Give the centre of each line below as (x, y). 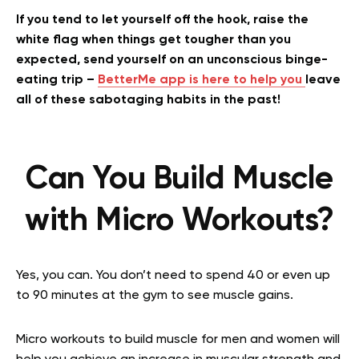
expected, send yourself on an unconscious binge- (172, 60)
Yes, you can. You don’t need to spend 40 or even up (173, 275)
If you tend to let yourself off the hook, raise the (162, 20)
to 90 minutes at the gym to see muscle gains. (155, 295)
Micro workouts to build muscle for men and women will (178, 339)
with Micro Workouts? (179, 221)
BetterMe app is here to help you (202, 80)
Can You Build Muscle (179, 179)
